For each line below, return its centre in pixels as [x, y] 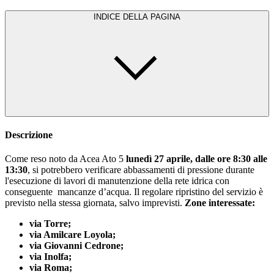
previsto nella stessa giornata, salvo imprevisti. [95, 203]
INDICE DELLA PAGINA [152, 17]
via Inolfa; [50, 257]
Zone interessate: [220, 203]
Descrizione [29, 135]
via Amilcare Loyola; [72, 235]
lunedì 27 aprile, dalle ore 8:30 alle [195, 159]
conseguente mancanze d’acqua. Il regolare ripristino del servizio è [134, 192]
